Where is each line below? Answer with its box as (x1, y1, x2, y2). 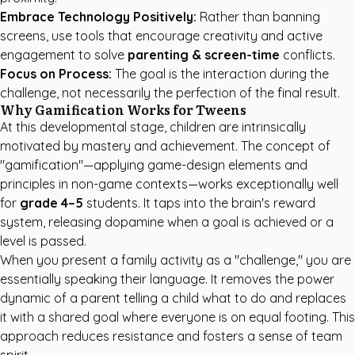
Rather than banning (197, 9, 320, 25)
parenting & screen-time (128, 47, 280, 63)
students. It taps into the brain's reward (83, 195, 315, 211)
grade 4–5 (20, 195, 83, 211)
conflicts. (280, 47, 335, 63)
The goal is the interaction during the (112, 66, 329, 82)
